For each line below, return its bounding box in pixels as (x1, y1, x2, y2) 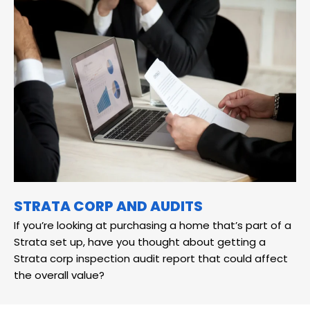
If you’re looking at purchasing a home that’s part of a (14, 218, 291, 233)
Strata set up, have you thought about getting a (14, 235, 266, 250)
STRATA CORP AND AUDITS (14, 197, 203, 217)
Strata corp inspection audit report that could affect (14, 251, 288, 266)
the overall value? (14, 268, 104, 283)
